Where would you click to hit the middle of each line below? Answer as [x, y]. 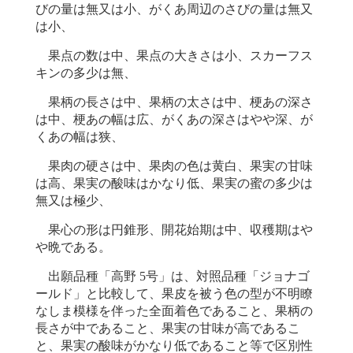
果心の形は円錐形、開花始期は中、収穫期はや [174, 230]
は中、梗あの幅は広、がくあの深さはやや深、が [174, 120]
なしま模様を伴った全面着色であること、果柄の [174, 312]
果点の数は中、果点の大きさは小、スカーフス [174, 56]
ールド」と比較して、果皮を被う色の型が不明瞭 [174, 294]
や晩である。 [73, 248]
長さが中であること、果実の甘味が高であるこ [168, 329]
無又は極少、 [73, 201]
